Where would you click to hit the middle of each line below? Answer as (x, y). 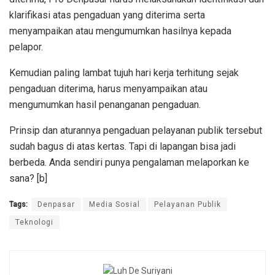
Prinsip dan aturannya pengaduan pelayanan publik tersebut (136, 131)
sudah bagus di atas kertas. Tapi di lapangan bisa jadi (122, 147)
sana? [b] (28, 179)
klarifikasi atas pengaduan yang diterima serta (107, 15)
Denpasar (56, 205)
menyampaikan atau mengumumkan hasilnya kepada (120, 31)
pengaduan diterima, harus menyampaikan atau (108, 89)
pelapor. (26, 47)
